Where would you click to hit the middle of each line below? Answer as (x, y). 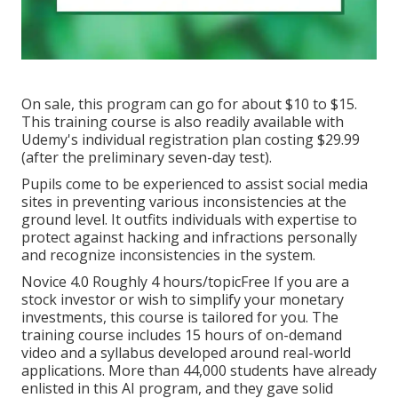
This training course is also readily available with (183, 122)
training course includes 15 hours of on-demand (182, 335)
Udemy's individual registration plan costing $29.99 (191, 140)
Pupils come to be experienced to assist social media (195, 184)
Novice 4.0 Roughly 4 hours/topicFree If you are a (185, 282)
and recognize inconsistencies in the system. (168, 255)
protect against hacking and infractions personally (189, 238)
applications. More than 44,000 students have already (199, 371)
